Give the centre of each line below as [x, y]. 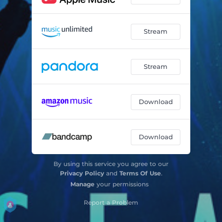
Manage [83, 184]
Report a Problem [111, 202]
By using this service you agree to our [111, 164]
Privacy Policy [82, 173]
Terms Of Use [140, 173]
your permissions [122, 184]
